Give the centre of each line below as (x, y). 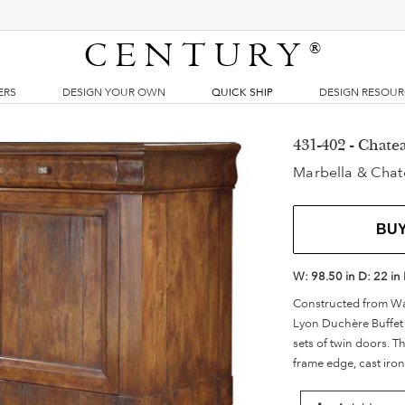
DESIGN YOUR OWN (113, 92)
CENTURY (197, 56)
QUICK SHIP (242, 92)
